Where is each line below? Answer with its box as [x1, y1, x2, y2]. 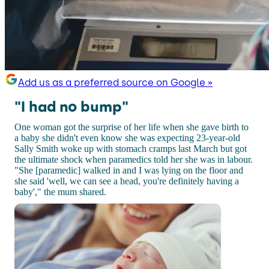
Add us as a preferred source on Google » [18, 76, 213, 88]
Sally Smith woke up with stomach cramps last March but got [14, 143, 247, 154]
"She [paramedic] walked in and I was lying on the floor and [14, 165, 243, 175]
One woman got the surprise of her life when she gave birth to [14, 121, 249, 132]
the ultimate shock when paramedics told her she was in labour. [14, 154, 253, 165]
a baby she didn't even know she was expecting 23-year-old [14, 132, 240, 143]
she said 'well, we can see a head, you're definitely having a [14, 175, 239, 186]
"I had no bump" [14, 97, 128, 115]
